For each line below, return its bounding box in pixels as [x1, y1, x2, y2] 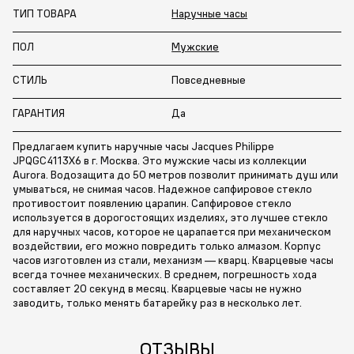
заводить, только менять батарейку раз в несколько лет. [13, 295, 302, 310]
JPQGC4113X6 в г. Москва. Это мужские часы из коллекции [13, 153, 307, 168]
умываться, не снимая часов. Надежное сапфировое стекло [13, 181, 312, 196]
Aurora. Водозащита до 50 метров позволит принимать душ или [13, 167, 338, 182]
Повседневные [171, 72, 247, 87]
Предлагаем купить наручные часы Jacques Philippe [13, 138, 274, 153]
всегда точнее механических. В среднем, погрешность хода [13, 266, 317, 281]
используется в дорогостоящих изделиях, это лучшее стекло [13, 209, 328, 224]
